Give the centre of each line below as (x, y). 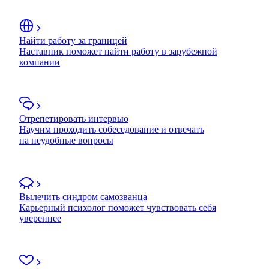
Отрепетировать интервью (74, 118)
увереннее (40, 218)
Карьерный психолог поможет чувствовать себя (118, 207)
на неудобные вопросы (66, 140)
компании (40, 62)
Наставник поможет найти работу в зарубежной (118, 51)
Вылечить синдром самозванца (83, 196)
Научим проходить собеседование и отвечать (112, 129)
